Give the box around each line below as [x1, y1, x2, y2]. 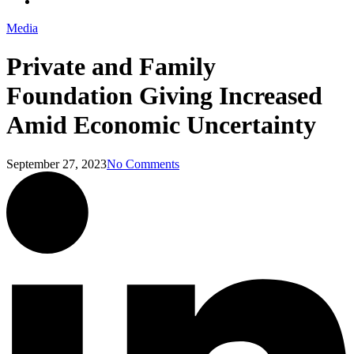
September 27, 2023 [6, 156, 107, 171]
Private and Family [6, 52, 216, 81]
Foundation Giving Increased [6, 81, 322, 111]
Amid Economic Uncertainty [6, 111, 316, 140]
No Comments [107, 156, 179, 171]
